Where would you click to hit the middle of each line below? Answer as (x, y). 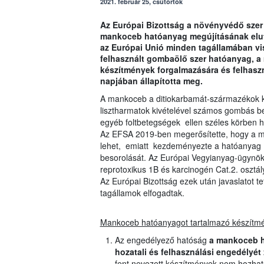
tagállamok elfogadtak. (142, 193)
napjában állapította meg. (151, 81)
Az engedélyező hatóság (162, 240)
